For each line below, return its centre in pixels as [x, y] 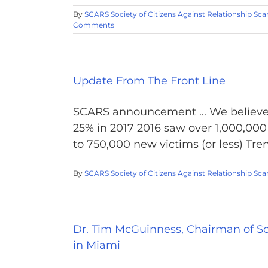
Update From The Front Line [149, 81]
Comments [94, 25]
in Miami [97, 245]
